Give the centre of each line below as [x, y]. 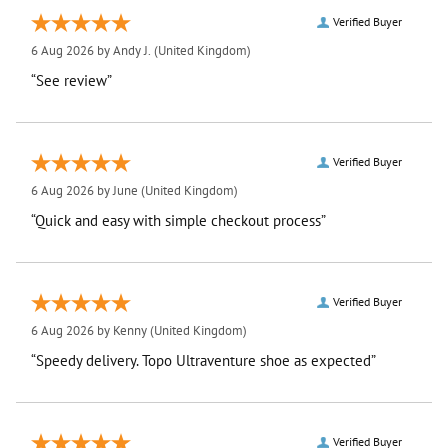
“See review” [71, 80]
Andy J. [132, 50]
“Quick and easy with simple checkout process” [178, 220]
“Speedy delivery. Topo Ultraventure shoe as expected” [259, 360]
